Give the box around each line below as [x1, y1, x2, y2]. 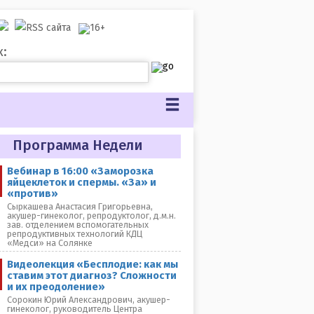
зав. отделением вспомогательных [7, 219, 149, 230]
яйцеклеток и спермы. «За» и [7, 176, 156, 189]
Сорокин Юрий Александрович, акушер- [7, 294, 170, 305]
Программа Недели [12, 137, 143, 153]
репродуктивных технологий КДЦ [7, 228, 142, 239]
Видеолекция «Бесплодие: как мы [7, 258, 178, 271]
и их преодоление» [7, 280, 105, 293]
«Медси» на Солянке [7, 238, 93, 248]
